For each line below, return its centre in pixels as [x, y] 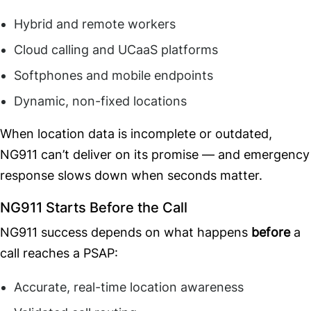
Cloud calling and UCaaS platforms [116, 50]
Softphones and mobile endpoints [114, 76]
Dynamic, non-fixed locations [100, 101]
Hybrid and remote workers [95, 24]
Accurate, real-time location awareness [129, 287]
